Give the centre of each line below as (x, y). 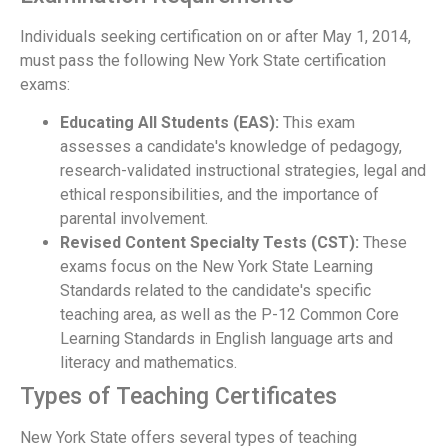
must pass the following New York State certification (203, 61)
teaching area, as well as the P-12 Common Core (229, 315)
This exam (317, 123)
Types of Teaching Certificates (178, 397)
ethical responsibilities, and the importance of (219, 195)
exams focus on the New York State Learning (216, 267)
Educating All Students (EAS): (169, 123)
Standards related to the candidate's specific (215, 291)
